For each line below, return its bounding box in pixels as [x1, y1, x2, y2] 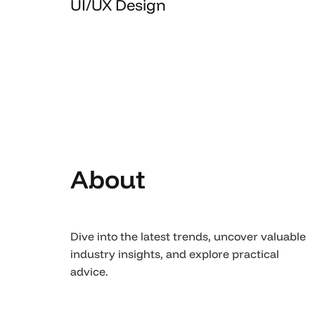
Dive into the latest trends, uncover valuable [70, 229, 306, 243]
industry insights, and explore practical [70, 246, 279, 261]
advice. [70, 264, 108, 278]
